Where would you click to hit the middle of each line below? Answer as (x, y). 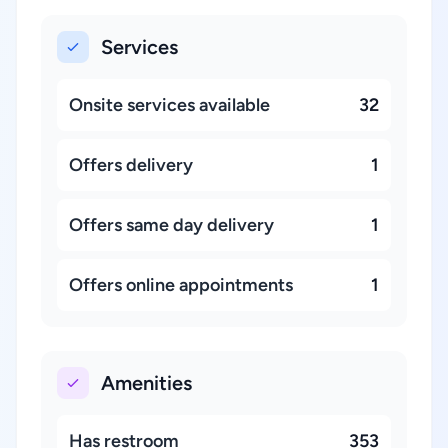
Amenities (146, 383)
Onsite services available (169, 105)
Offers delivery (131, 165)
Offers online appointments (181, 285)
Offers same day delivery (171, 225)
